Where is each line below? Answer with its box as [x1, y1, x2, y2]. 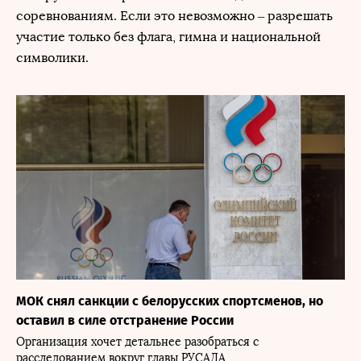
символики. [16, 50, 89, 65]
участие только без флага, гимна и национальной [16, 29, 321, 44]
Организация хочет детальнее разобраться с [16, 335, 259, 349]
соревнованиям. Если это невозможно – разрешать [16, 8, 333, 23]
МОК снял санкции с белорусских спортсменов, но [16, 293, 323, 309]
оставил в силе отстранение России [16, 313, 234, 328]
